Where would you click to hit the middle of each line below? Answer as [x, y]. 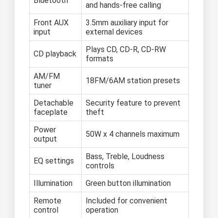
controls [100, 166]
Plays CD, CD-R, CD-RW [126, 50]
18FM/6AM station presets [133, 81]
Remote [47, 201]
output [45, 139]
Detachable [54, 103]
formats [100, 59]
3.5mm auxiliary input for [127, 23]
